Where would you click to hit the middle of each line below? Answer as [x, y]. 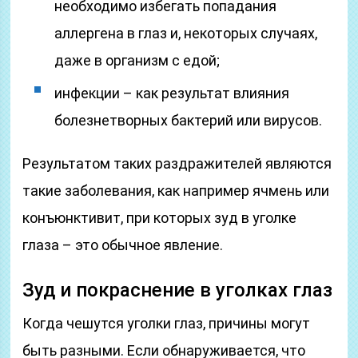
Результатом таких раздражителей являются [177, 163]
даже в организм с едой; [137, 60]
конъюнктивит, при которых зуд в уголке [160, 218]
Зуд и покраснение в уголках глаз [178, 290]
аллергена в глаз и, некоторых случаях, [186, 33]
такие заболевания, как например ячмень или [176, 191]
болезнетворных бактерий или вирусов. [189, 120]
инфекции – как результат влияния [172, 93]
